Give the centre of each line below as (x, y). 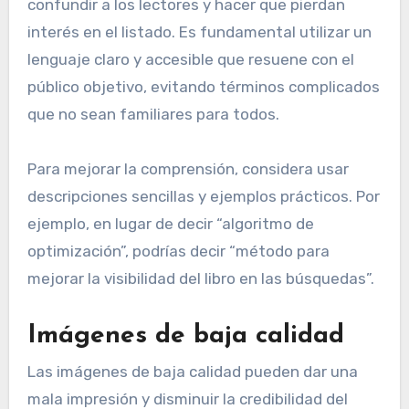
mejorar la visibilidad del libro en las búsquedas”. (200, 278)
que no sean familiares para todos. (153, 114)
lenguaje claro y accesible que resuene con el (190, 59)
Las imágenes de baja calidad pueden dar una (192, 372)
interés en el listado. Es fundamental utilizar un (199, 31)
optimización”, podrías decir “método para (178, 251)
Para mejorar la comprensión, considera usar (188, 168)
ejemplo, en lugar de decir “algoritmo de (170, 223)
